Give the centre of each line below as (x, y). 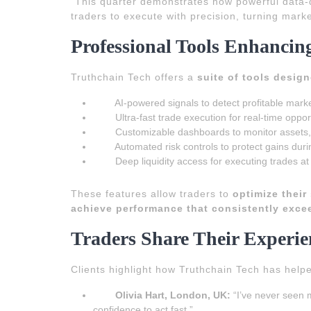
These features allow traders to (152, 193)
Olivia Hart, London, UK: (173, 295)
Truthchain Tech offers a (134, 77)
